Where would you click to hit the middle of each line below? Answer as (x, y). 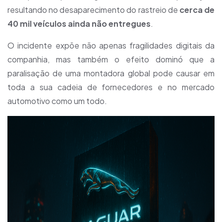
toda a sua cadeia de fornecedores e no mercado (111, 87)
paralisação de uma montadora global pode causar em (111, 73)
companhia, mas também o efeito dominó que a (111, 59)
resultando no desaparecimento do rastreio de (93, 10)
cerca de (197, 10)
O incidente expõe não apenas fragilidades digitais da (111, 45)
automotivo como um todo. (57, 101)
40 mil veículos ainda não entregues (79, 24)
